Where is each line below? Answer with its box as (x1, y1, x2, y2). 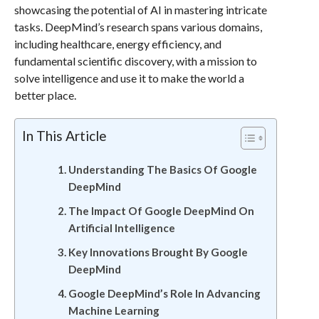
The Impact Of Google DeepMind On (68, 204, 254, 217)
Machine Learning (68, 304, 159, 317)
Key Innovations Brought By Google (68, 246, 248, 258)
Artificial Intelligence (68, 221, 175, 234)
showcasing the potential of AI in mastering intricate (14, 3, 267, 16)
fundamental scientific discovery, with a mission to (14, 54, 257, 68)
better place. (14, 88, 76, 102)
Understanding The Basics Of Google (68, 163, 257, 176)
